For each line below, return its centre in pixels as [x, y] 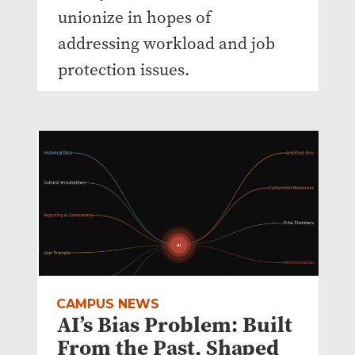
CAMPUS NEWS [107, 304]
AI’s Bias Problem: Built [174, 325]
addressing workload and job [166, 43]
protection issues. [123, 69]
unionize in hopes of [134, 17]
